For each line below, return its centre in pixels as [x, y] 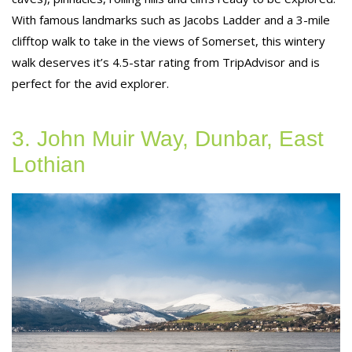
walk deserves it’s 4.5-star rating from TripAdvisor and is [166, 62]
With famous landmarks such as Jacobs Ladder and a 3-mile [171, 19]
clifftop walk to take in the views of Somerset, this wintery [169, 40]
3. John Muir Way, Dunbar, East [168, 138]
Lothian [49, 164]
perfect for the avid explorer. [90, 83]
